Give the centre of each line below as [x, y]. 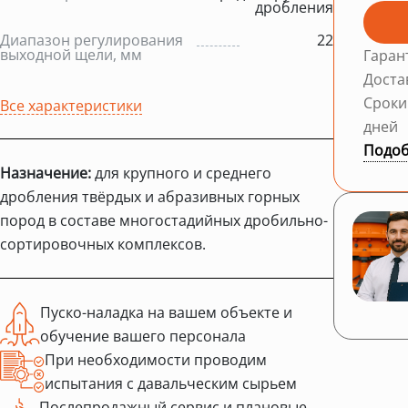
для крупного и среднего [181, 173]
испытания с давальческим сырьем [171, 383]
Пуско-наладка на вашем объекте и [166, 312]
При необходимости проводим [156, 359]
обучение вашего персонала [143, 336]
